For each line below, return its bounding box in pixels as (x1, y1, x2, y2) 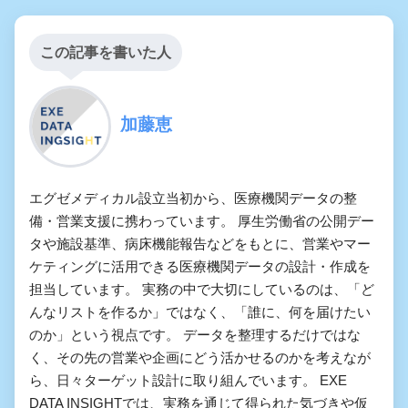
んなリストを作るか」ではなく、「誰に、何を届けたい (29, 304, 371, 321)
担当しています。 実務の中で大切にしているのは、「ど (29, 281, 374, 298)
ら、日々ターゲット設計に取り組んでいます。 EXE (29, 372, 347, 389)
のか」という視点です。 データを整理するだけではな (29, 327, 361, 343)
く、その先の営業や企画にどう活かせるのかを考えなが (29, 350, 371, 366)
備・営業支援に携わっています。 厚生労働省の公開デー (29, 213, 374, 229)
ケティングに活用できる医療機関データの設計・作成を (29, 259, 371, 275)
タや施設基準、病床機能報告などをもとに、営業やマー (29, 236, 371, 252)
